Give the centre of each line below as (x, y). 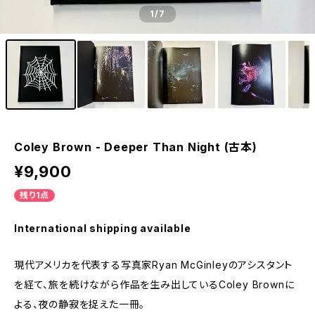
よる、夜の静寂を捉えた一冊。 (80, 304)
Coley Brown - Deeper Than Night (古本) (136, 147)
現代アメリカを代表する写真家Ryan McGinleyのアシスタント (154, 265)
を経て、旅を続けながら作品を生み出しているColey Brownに (154, 284)
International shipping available (103, 228)
